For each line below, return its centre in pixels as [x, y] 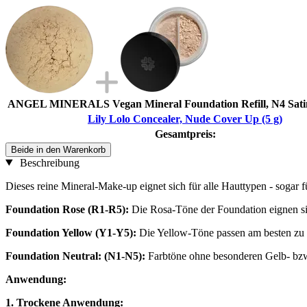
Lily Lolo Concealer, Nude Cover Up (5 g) [185, 119]
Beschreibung [48, 162]
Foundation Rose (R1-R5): [69, 209]
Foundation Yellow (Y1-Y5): [72, 232]
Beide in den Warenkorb [58, 149]
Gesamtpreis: [185, 134]
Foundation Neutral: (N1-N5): [77, 256]
